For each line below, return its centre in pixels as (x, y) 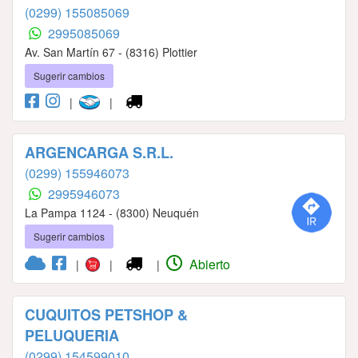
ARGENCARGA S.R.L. (99, 153)
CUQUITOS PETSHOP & (106, 315)
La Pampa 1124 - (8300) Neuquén (112, 213)
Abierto (209, 265)
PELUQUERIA (72, 336)
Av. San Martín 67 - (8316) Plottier (111, 52)
